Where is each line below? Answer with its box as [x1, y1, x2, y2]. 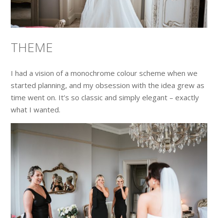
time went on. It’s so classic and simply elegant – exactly [11, 92, 200, 103]
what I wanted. [11, 105, 61, 115]
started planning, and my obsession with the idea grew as [11, 80, 205, 91]
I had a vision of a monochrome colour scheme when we [11, 68, 198, 78]
